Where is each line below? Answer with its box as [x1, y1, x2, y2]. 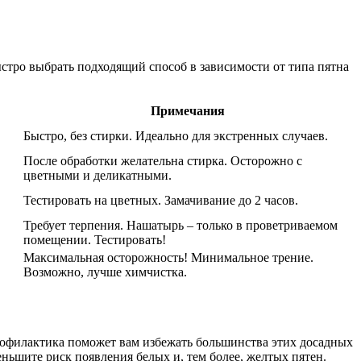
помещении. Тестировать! [23, 232, 166, 247]
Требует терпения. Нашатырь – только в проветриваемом [23, 218, 338, 232]
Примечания [151, 103, 225, 118]
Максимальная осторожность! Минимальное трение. [23, 250, 313, 264]
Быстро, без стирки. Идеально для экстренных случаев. [23, 128, 328, 143]
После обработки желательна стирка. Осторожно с [23, 153, 302, 168]
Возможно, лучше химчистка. [23, 264, 187, 279]
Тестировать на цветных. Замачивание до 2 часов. [23, 193, 298, 207]
